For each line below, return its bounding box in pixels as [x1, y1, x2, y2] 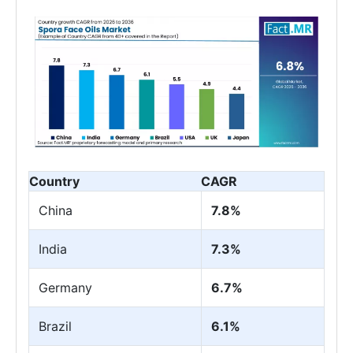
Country [29, 173, 80, 189]
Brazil [39, 318, 72, 334]
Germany [39, 279, 92, 295]
